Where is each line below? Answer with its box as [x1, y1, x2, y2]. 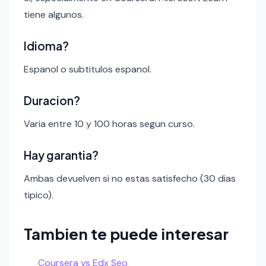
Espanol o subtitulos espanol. [24, 63, 151, 76]
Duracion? [24, 93, 80, 108]
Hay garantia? [24, 148, 99, 163]
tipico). [24, 189, 53, 202]
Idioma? [24, 39, 69, 53]
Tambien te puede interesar [24, 224, 229, 244]
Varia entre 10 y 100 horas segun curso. [24, 118, 195, 131]
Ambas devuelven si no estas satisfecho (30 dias [24, 172, 236, 185]
